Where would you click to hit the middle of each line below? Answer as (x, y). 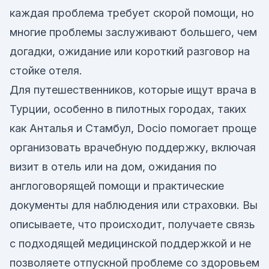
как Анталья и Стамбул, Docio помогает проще (133, 128)
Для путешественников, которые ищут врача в (133, 90)
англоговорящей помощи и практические (117, 186)
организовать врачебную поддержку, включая (133, 147)
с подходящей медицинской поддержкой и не (130, 243)
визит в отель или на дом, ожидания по (113, 167)
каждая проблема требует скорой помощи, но (132, 13)
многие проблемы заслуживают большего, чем (133, 32)
